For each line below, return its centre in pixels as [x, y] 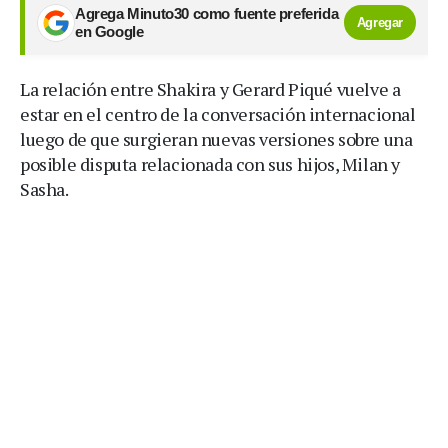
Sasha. [44, 188]
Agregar [379, 23]
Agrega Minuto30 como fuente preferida [207, 13]
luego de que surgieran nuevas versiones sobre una [216, 138]
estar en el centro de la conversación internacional [218, 113]
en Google [109, 31]
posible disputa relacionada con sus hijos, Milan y [210, 163]
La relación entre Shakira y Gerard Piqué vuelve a [210, 88]
